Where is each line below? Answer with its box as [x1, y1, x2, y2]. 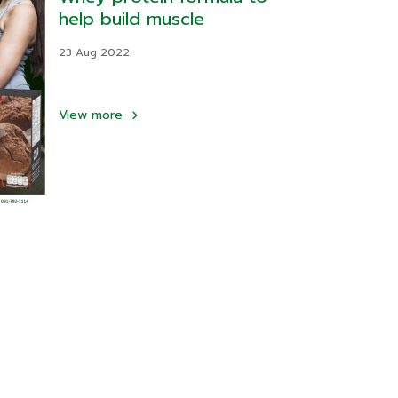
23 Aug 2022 [59, 44, 130, 60]
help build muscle [59, 5, 204, 32]
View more [59, 106, 127, 124]
